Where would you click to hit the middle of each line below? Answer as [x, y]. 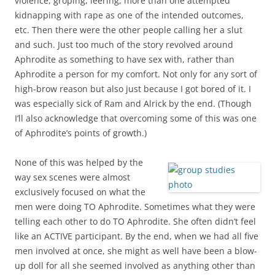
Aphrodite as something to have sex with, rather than [125, 59]
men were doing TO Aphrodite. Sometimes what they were [135, 206]
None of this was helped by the [79, 162]
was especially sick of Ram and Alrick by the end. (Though [133, 103]
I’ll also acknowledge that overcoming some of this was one [136, 118]
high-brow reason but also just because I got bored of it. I [133, 88]
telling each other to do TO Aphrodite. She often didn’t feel [135, 221]
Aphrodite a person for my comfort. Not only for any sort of [136, 74]
